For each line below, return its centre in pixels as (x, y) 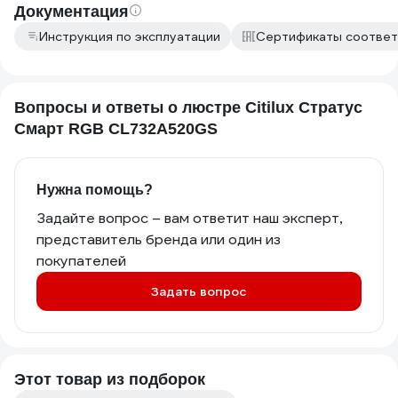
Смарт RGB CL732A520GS (116, 129)
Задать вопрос (199, 291)
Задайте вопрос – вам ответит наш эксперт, (189, 218)
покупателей (81, 261)
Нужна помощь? (95, 190)
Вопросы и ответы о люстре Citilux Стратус (188, 107)
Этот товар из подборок (110, 379)
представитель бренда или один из (159, 239)
